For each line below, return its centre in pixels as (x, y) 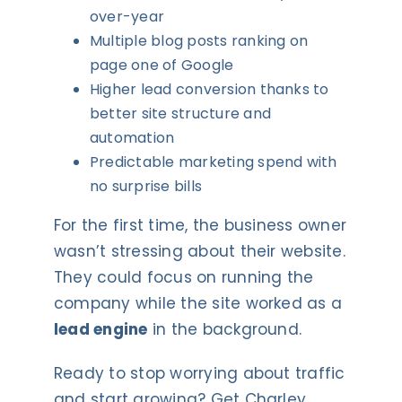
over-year (127, 16)
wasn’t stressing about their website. (199, 251)
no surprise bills (146, 186)
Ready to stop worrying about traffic (199, 373)
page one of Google (162, 65)
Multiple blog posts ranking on (199, 40)
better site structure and (180, 113)
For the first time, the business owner (200, 225)
